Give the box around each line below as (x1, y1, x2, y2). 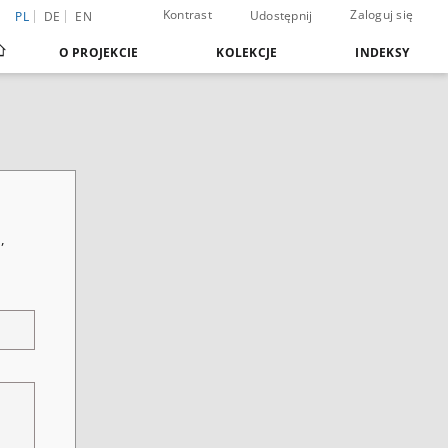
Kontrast (162, 6, 212, 23)
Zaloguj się (350, 6, 413, 23)
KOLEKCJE (216, 44, 278, 61)
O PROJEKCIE (58, 44, 139, 61)
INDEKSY (355, 44, 409, 61)
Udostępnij (249, 7, 313, 24)
